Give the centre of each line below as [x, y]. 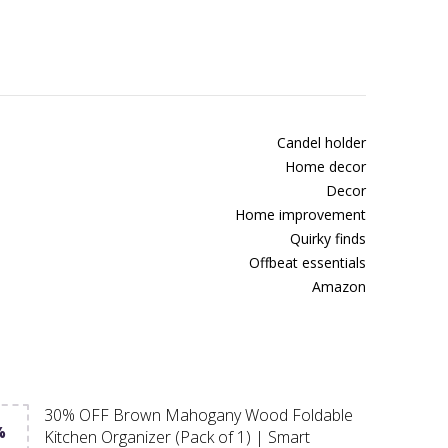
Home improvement [300, 214]
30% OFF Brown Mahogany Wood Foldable [198, 414]
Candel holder [321, 142]
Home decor [325, 166]
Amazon [339, 286]
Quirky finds [328, 238]
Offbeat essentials [307, 262]
